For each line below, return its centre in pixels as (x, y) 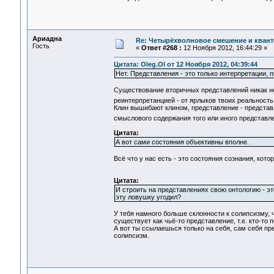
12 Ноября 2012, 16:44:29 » (224, 48)
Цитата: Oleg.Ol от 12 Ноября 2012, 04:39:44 (185, 65)
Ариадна (47, 39)
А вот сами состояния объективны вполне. (182, 142)
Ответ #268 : (161, 48)
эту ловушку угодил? (148, 197)
